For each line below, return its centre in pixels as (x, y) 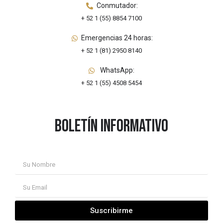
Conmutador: (117, 6)
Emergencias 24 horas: (117, 38)
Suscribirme (111, 210)
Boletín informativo (111, 126)
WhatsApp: (117, 70)
